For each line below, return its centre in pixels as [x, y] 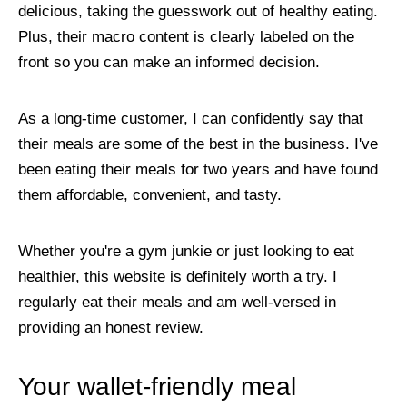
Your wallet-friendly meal [157, 386]
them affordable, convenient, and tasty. [150, 194]
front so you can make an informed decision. [169, 62]
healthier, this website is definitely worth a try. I [178, 276]
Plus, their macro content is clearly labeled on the [186, 36]
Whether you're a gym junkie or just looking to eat [186, 251]
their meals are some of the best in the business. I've [198, 144]
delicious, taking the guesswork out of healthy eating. [198, 11]
